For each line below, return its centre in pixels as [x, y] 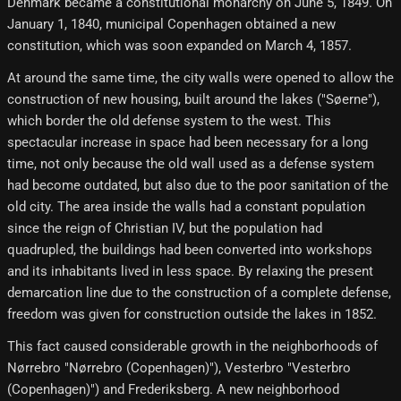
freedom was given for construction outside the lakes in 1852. [192, 315]
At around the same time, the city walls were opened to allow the [200, 78]
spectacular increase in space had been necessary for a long [188, 143]
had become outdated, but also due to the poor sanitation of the [198, 186]
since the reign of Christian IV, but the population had [165, 229]
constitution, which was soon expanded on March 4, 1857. [179, 46]
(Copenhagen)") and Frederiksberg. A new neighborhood [173, 390]
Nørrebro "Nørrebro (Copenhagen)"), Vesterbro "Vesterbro [179, 368]
